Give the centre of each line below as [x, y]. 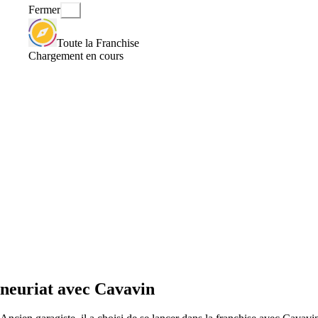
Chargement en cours [76, 55]
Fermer [44, 10]
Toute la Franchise [98, 43]
